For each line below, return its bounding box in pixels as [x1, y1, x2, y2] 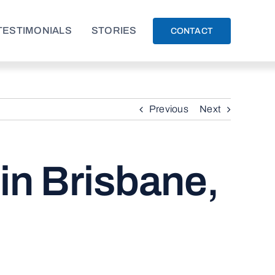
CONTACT [170, 26, 214, 36]
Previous [149, 104, 188, 114]
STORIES [91, 25, 137, 36]
